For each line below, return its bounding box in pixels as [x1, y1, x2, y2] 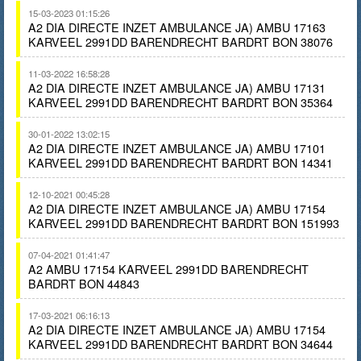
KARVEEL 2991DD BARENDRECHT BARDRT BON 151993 [28, 214, 339, 231]
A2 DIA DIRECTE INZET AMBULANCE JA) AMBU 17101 [28, 139, 326, 156]
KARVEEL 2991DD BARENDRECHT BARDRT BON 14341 [28, 154, 333, 171]
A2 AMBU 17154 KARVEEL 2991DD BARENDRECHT [28, 260, 309, 277]
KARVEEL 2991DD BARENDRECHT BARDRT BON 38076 [28, 33, 333, 50]
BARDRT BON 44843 [28, 275, 139, 292]
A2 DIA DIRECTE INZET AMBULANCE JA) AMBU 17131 [28, 79, 326, 96]
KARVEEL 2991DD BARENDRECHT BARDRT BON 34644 [28, 335, 333, 352]
